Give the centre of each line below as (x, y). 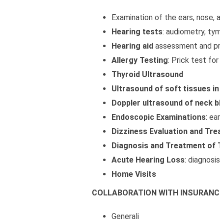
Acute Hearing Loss (148, 160)
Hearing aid (132, 46)
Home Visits (134, 174)
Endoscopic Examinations (159, 117)
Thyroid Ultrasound (147, 74)
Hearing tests (137, 32)
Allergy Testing (140, 60)
